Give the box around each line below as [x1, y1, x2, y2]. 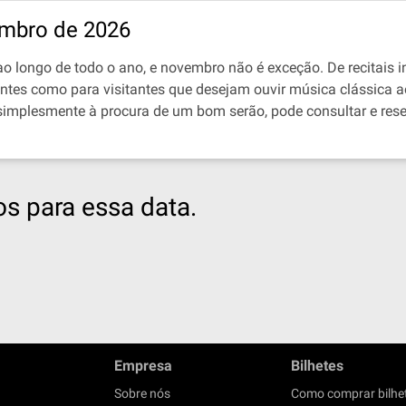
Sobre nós [114, 386, 170, 401]
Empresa [114, 357, 172, 374]
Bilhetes [291, 357, 343, 374]
